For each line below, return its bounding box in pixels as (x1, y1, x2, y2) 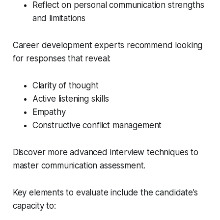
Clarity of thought (32, 81, 99, 91)
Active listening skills (32, 94, 109, 104)
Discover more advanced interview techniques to (12, 147, 198, 158)
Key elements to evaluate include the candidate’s (12, 188, 198, 198)
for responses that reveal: (12, 54, 111, 64)
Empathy (32, 107, 66, 117)
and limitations (32, 13, 86, 24)
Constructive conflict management (32, 120, 162, 131)
